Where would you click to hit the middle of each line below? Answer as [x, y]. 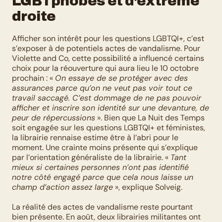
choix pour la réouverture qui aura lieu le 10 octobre [105, 68]
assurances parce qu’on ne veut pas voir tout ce [102, 88]
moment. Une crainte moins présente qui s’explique [105, 147]
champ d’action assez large [62, 187]
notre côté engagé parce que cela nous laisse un [103, 177]
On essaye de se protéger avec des [121, 78]
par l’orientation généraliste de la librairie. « [91, 157]
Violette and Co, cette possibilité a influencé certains [108, 58]
